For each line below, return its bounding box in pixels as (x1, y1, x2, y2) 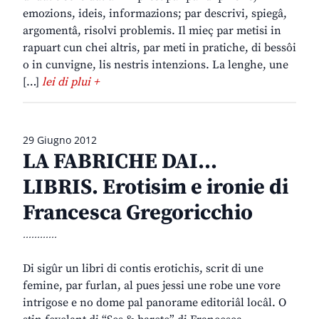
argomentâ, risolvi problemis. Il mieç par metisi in (23, 23, 281, 38)
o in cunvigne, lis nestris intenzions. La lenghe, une (23, 58, 288, 73)
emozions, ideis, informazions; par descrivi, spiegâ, (23, 6, 287, 21)
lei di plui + (42, 75, 99, 90)
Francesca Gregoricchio (23, 199, 253, 227)
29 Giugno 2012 (23, 133, 97, 147)
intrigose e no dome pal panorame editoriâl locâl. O (23, 296, 286, 310)
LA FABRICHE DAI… (23, 148, 217, 176)
